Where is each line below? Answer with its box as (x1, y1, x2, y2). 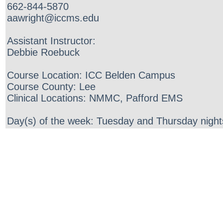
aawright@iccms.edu (7, 12, 99, 23)
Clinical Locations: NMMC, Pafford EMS (7, 93, 183, 104)
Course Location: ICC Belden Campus (7, 70, 175, 81)
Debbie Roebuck (7, 47, 80, 58)
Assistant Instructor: (7, 35, 96, 46)
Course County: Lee (7, 81, 96, 92)
